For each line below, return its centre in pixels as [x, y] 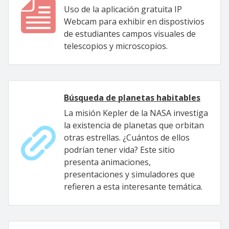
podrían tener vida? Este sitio [119, 150]
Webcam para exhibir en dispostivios [134, 21]
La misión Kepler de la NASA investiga [136, 113]
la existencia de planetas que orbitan [134, 125]
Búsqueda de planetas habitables [132, 98]
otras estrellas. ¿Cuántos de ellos [127, 138]
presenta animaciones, [107, 162]
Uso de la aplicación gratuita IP [123, 9]
